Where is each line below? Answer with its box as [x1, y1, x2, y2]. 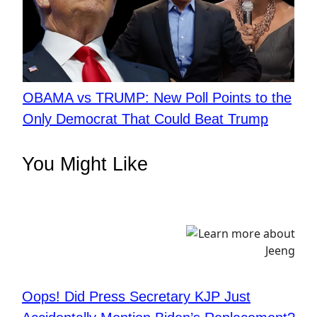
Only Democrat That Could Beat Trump [23, 110, 268, 127]
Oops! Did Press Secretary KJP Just [22, 288, 250, 304]
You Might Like [22, 153, 148, 175]
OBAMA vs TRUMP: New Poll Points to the [23, 89, 292, 105]
